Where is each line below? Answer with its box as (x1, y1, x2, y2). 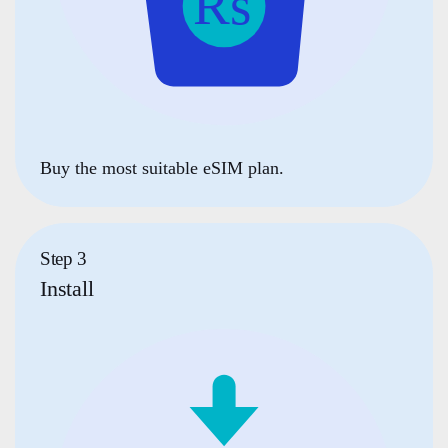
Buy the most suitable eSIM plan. (40, 158, 285, 179)
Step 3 (40, 248, 87, 270)
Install (40, 275, 94, 301)
